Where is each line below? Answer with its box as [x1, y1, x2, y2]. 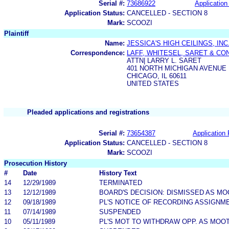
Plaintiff [4, 29, 29, 37]
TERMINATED [99, 178, 142, 187]
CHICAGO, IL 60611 [127, 72, 187, 80]
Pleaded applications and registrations [27, 108, 149, 116]
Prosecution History [4, 159, 67, 167]
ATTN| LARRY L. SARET [127, 56, 201, 64]
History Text [99, 169, 136, 177]
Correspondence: [71, 49, 125, 57]
